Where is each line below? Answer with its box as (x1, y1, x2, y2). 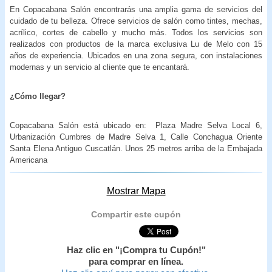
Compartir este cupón (91, 209, 181, 219)
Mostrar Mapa (106, 185, 166, 196)
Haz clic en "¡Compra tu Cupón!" (66, 245, 206, 255)
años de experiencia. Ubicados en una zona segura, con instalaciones (10, 50, 262, 60)
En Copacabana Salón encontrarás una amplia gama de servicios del (10, 4, 262, 14)
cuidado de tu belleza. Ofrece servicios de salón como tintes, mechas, (10, 16, 262, 25)
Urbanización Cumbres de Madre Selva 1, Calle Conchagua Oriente (10, 132, 262, 141)
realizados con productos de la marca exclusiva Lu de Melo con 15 (10, 39, 262, 49)
